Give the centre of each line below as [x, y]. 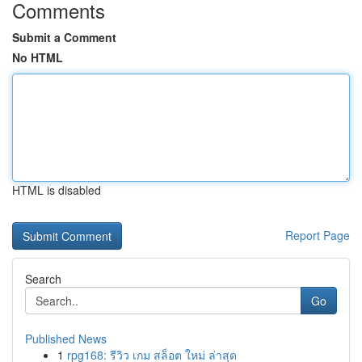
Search [43, 279]
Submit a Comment [64, 37]
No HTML [38, 57]
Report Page [318, 235]
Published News [66, 339]
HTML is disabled [57, 190]
